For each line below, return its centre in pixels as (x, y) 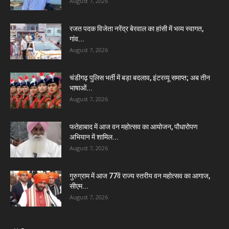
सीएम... (79, 186)
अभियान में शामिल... (94, 137)
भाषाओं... (81, 88)
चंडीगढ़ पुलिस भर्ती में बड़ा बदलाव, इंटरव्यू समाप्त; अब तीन (140, 78)
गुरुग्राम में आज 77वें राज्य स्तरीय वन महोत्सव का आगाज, (140, 176)
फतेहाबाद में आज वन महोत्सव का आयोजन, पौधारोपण (134, 127)
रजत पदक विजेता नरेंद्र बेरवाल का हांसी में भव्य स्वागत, (136, 29)
